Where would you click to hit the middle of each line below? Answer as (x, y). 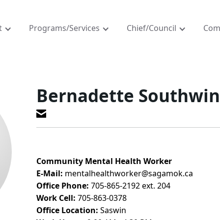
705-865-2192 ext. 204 (129, 186)
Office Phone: (62, 186)
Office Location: (67, 210)
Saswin (112, 210)
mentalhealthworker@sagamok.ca (128, 174)
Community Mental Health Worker (104, 161)
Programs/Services (64, 28)
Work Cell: (56, 198)
